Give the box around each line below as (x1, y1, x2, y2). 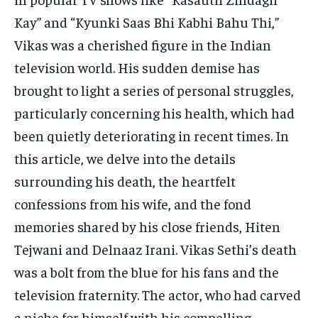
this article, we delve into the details (14, 149, 236, 168)
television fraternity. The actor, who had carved (14, 285, 301, 304)
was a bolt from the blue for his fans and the (14, 263, 279, 281)
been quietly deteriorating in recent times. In (14, 126, 289, 145)
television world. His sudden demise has (14, 58, 260, 77)
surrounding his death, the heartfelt (14, 172, 236, 190)
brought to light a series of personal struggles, (14, 81, 294, 99)
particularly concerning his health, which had (14, 104, 295, 122)
